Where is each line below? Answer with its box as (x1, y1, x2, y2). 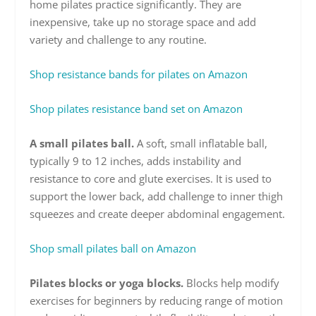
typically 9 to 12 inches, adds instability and (30, 154, 242, 169)
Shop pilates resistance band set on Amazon (30, 102, 243, 116)
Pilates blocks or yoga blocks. (30, 276, 184, 291)
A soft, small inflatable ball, (134, 136, 268, 151)
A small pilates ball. (30, 136, 135, 151)
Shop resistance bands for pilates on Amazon (30, 67, 248, 82)
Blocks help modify (183, 276, 280, 291)
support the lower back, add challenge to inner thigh (30, 189, 284, 204)
